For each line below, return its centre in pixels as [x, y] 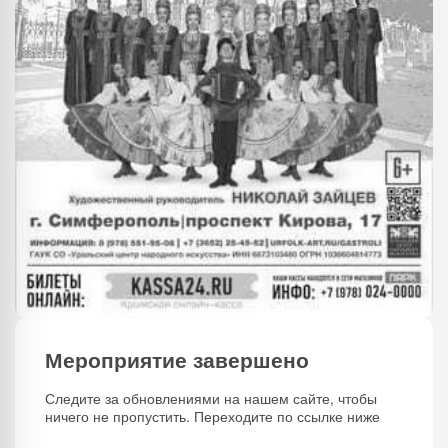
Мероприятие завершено [177, 359]
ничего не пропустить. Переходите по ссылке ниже [212, 416]
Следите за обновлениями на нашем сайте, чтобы [211, 398]
